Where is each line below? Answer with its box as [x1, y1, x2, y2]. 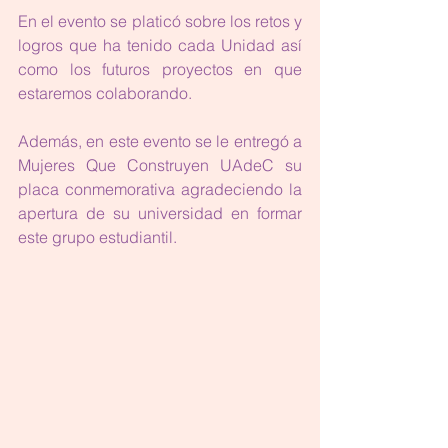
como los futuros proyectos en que [18, 59, 302, 79]
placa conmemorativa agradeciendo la [18, 179, 302, 199]
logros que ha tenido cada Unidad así [18, 35, 302, 55]
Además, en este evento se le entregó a [18, 131, 302, 151]
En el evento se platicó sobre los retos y [18, 11, 302, 31]
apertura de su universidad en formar [18, 203, 302, 223]
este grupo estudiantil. [18, 227, 177, 247]
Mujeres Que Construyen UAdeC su [18, 155, 302, 175]
